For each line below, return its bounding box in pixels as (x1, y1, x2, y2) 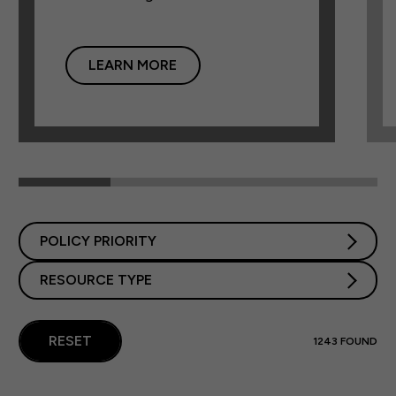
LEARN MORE (88, 56, 178, 73)
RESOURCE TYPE (39, 270, 152, 288)
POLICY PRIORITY (39, 232, 156, 249)
